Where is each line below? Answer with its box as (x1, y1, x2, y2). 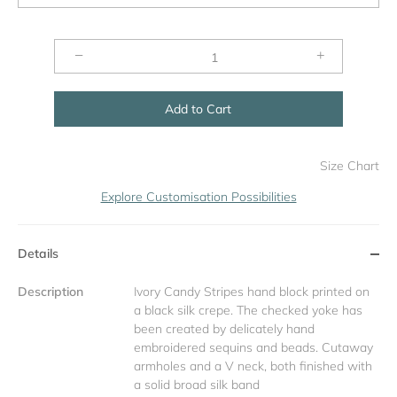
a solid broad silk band (134, 377, 260, 393)
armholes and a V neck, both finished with (134, 358, 372, 374)
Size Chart (320, 158, 379, 174)
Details (18, 245, 58, 261)
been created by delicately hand (134, 321, 315, 337)
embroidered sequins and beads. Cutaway (134, 339, 373, 355)
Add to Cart (165, 100, 232, 117)
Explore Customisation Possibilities (100, 189, 297, 205)
